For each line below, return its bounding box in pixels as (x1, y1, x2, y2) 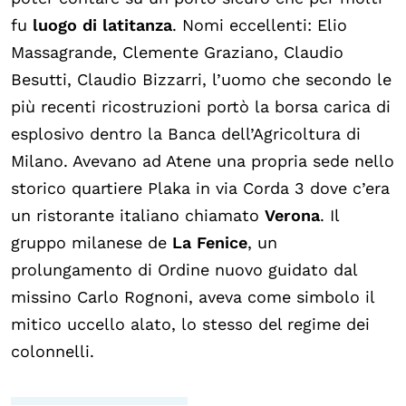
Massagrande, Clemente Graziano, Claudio (11, 42, 343, 62)
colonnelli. (11, 341, 100, 361)
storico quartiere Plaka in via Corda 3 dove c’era (11, 178, 390, 198)
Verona (265, 205, 320, 225)
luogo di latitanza (33, 14, 172, 34)
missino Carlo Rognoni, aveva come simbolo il (11, 286, 374, 306)
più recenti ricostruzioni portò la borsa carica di (11, 96, 391, 116)
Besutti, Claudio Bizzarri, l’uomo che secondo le (11, 69, 391, 89)
